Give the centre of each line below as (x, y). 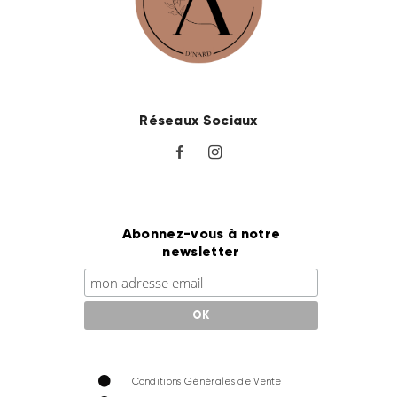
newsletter (201, 251)
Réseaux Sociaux (198, 120)
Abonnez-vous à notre (201, 234)
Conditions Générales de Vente (206, 381)
